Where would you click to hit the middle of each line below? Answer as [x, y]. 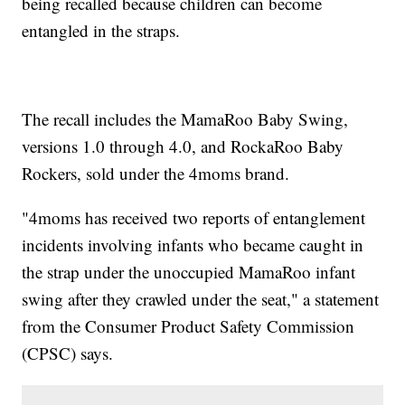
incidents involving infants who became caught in [193, 245]
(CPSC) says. [68, 353]
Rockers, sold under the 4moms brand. [156, 174]
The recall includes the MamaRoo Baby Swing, [185, 119]
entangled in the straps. [101, 31]
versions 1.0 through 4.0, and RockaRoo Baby [183, 146]
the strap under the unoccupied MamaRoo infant [189, 272]
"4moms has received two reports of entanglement [194, 218]
